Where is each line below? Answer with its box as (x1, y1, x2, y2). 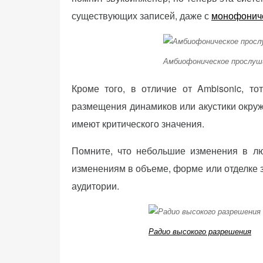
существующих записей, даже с (72, 8, 211, 22)
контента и (19, 13, 60, 25)
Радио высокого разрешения (149, 225, 251, 237)
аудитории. (72, 178, 119, 193)
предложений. (19, 26, 73, 39)
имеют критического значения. (72, 116, 204, 130)
